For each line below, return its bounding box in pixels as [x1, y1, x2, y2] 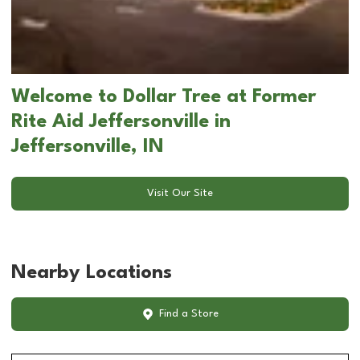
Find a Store [158, 309, 219, 320]
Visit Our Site [147, 188, 213, 199]
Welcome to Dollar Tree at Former [11, 87, 316, 107]
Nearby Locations [11, 263, 172, 283]
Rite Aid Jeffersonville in [11, 112, 231, 132]
